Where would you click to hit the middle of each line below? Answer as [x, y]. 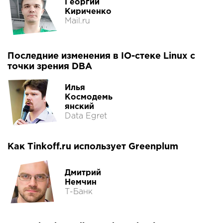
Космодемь [89, 98]
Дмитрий [83, 173]
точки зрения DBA [50, 67]
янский [79, 107]
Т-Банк [79, 192]
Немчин [81, 182]
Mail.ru [77, 21]
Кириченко [88, 11]
